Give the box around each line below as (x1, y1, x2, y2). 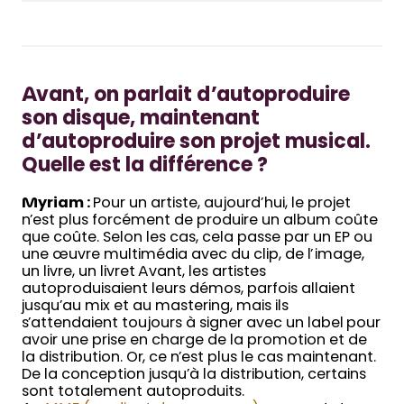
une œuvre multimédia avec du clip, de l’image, (22, 247, 364, 262)
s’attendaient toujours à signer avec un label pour (22, 316, 381, 331)
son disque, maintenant (22, 110, 260, 131)
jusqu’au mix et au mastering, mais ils (22, 298, 289, 314)
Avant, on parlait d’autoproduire (22, 87, 350, 107)
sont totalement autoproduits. (22, 384, 244, 399)
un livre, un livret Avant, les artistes (22, 264, 266, 280)
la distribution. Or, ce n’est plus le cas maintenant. (22, 350, 376, 365)
